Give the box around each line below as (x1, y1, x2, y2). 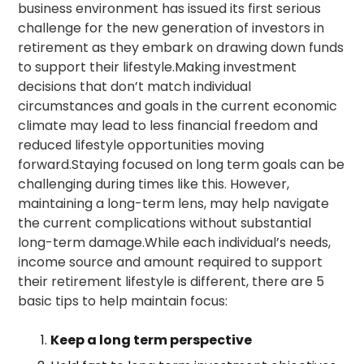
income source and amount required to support (18, 252, 323, 271)
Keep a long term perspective (50, 330, 253, 349)
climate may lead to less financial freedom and (18, 115, 318, 135)
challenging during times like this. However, (18, 174, 290, 193)
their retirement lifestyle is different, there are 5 (18, 271, 325, 291)
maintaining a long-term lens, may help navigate (18, 193, 330, 213)
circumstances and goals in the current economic (18, 96, 338, 115)
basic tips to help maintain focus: (18, 291, 228, 310)
